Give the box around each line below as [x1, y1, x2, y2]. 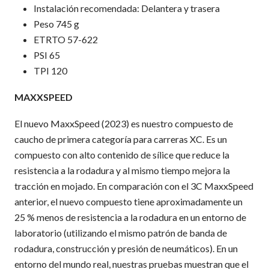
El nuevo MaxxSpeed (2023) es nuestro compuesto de [14, 118, 233, 129]
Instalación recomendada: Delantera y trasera [34, 2, 220, 14]
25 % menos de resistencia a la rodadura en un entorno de [14, 211, 246, 223]
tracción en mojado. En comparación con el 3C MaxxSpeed [14, 180, 253, 192]
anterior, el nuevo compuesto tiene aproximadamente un [14, 196, 243, 207]
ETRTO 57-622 [34, 34, 98, 45]
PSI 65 [34, 49, 60, 61]
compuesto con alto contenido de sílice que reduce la [14, 149, 229, 160]
